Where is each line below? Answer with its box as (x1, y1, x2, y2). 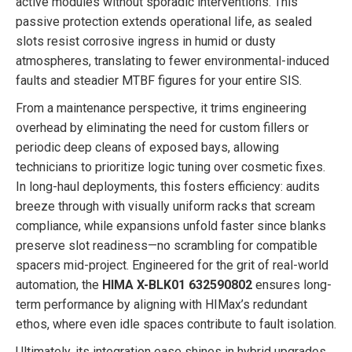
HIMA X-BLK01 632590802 (102, 277, 252, 292)
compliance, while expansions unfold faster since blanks (16, 218, 326, 233)
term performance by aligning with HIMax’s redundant (16, 297, 307, 312)
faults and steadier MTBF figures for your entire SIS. (16, 73, 302, 88)
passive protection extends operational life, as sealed (16, 14, 312, 29)
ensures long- (252, 277, 332, 292)
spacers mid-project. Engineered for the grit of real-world (16, 258, 328, 273)
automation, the (16, 277, 102, 292)
